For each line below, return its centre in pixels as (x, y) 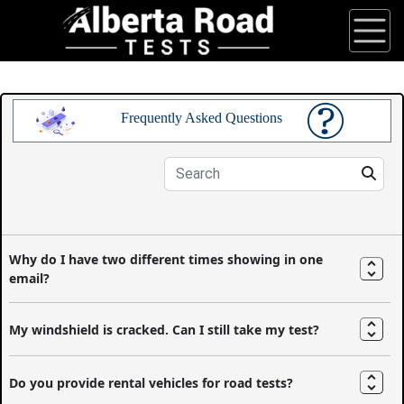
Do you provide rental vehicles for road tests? (151, 382)
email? (30, 279)
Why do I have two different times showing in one (166, 260)
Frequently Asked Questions (202, 117)
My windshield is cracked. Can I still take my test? (165, 329)
